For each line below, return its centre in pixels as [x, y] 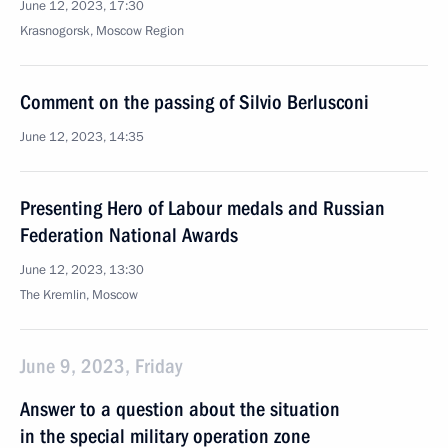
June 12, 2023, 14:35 [82, 137]
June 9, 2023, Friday [101, 366]
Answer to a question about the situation [180, 409]
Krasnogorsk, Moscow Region [102, 31]
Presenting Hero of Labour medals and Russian [202, 208]
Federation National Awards [129, 235]
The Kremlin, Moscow [79, 295]
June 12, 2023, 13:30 [82, 270]
